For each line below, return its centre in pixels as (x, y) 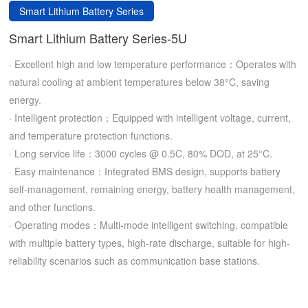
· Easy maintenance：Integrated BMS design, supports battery (145, 171)
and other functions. (53, 207)
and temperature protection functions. (91, 135)
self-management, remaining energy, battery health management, (152, 189)
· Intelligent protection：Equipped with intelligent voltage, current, (150, 117)
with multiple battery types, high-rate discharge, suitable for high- (150, 242)
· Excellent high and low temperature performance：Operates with (153, 64)
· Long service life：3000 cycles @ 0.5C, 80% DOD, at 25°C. (141, 153)
